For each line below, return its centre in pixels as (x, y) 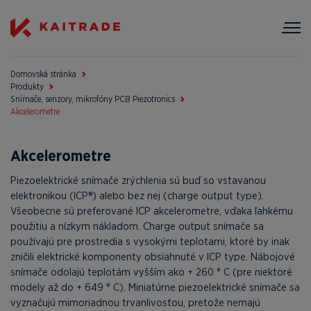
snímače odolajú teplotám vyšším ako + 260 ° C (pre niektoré (151, 272)
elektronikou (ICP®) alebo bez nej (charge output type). (137, 195)
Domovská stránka (43, 74)
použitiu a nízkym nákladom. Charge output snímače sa (137, 226)
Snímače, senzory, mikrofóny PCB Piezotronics (93, 99)
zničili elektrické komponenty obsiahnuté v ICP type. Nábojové (153, 257)
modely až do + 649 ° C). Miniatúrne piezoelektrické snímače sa (155, 287)
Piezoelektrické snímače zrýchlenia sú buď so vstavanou (138, 180)
